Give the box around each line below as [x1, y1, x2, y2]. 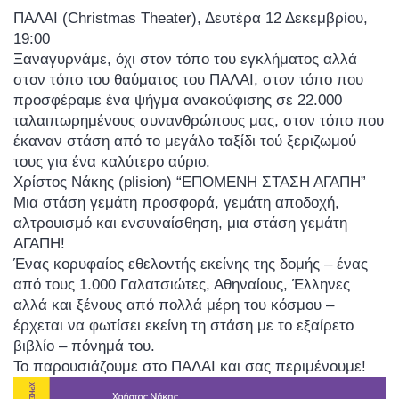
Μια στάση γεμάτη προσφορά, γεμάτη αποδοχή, [13, 193, 339, 211]
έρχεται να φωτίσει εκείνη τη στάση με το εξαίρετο [13, 316, 354, 334]
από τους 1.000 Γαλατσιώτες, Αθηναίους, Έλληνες [13, 275, 350, 293]
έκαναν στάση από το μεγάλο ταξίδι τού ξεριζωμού [13, 132, 356, 150]
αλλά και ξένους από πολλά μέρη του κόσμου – [13, 296, 334, 313]
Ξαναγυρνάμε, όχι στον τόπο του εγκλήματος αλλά [13, 50, 357, 68]
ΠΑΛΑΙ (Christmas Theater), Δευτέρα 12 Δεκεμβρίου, [13, 9, 368, 27]
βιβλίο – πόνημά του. [13, 337, 155, 354]
